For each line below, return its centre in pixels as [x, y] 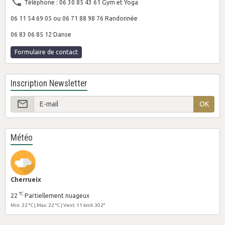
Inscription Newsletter [49, 83]
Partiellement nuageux [56, 196]
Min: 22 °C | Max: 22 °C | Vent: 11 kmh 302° [58, 205]
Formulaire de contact [46, 52]
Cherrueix [26, 180]
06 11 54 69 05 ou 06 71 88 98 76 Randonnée [74, 18]
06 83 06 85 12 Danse [41, 34]
